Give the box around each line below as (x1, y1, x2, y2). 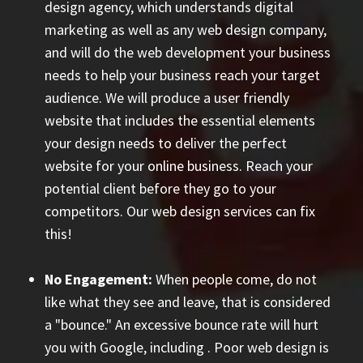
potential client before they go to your (45, 178, 276, 198)
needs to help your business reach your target (45, 65, 320, 84)
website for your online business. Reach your (45, 156, 313, 175)
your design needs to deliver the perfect (45, 133, 287, 152)
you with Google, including (45, 337, 207, 357)
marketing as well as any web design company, (45, 19, 327, 39)
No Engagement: (45, 269, 152, 288)
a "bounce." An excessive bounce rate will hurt (45, 314, 318, 334)
